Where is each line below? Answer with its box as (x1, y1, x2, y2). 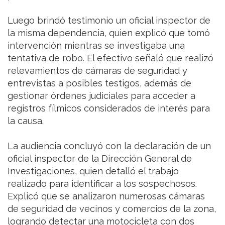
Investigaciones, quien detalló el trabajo (8, 166, 179, 177)
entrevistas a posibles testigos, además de (8, 78, 191, 89)
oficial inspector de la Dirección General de (8, 153, 192, 164)
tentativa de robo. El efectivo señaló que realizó (8, 53, 213, 64)
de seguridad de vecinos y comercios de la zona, (8, 203, 216, 214)
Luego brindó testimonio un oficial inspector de (8, 15, 210, 26)
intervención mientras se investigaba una (8, 40, 185, 51)
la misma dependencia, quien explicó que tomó (8, 28, 210, 39)
